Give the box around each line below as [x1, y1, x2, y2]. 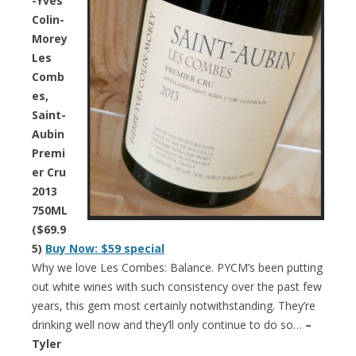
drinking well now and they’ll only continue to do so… [32, 316, 305, 332]
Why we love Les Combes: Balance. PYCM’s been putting [32, 259, 323, 275]
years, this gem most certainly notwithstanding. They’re [32, 297, 315, 313]
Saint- [32, 106, 66, 122]
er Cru [32, 164, 66, 180]
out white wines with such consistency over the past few [32, 278, 322, 294]
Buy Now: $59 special [45, 240, 164, 256]
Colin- [32, 11, 64, 27]
